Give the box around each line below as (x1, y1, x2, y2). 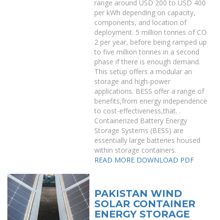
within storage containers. (94, 145, 177, 155)
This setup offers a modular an (94, 67, 192, 76)
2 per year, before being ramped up (94, 37, 207, 47)
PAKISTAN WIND (94, 188, 183, 199)
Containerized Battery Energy (94, 116, 188, 125)
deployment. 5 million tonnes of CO (94, 27, 207, 37)
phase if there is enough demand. (94, 57, 201, 66)
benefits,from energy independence (94, 96, 208, 106)
